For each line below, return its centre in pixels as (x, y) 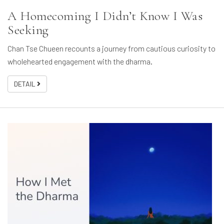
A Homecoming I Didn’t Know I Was (105, 16)
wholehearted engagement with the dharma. (80, 61)
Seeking (28, 30)
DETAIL (25, 84)
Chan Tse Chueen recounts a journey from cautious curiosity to (111, 48)
